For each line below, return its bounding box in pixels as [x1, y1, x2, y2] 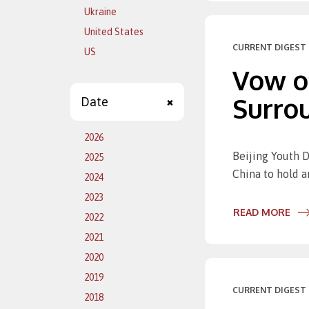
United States [84, 26, 143, 37]
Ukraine [84, 6, 117, 17]
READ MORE [233, 206, 290, 218]
